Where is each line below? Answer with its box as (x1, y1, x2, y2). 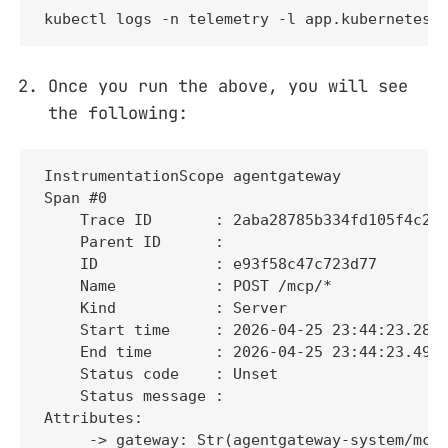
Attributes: (44, 409, 143, 428)
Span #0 (44, 189, 107, 208)
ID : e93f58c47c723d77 (44, 255, 377, 274)
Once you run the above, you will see (48, 75, 408, 98)
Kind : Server (44, 299, 287, 318)
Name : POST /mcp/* (44, 277, 332, 296)
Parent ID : (44, 233, 233, 252)
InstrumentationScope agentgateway (44, 167, 350, 186)
